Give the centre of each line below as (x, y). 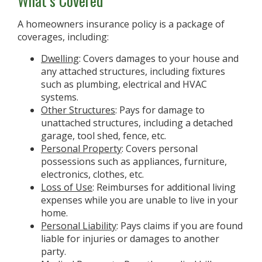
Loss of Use (67, 187)
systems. (60, 97)
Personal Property (81, 149)
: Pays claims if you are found (180, 226)
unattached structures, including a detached (137, 123)
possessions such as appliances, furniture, (134, 161)
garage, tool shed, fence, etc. (104, 136)
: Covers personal (160, 149)
